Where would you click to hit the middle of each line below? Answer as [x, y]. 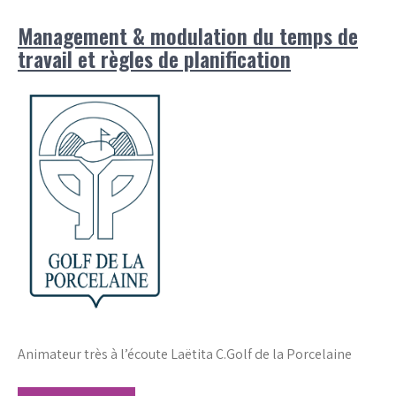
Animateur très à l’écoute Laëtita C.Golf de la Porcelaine [185, 354]
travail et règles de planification [154, 58]
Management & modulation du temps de [188, 35]
